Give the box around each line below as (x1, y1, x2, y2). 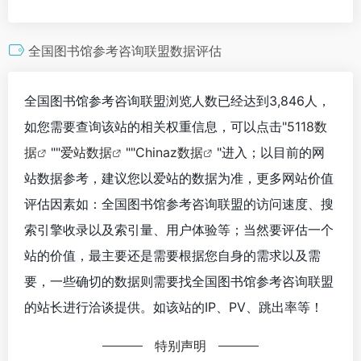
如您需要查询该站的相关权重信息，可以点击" (24, 118, 287, 135)
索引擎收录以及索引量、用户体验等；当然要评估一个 (24, 221, 334, 238)
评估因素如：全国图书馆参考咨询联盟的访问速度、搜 (24, 195, 334, 212)
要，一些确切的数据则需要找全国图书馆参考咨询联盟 (24, 272, 334, 289)
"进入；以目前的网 (217, 143, 325, 160)
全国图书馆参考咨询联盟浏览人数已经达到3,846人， (24, 92, 330, 109)
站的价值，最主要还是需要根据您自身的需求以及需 (24, 247, 321, 263)
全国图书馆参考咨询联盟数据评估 (28, 42, 222, 59)
